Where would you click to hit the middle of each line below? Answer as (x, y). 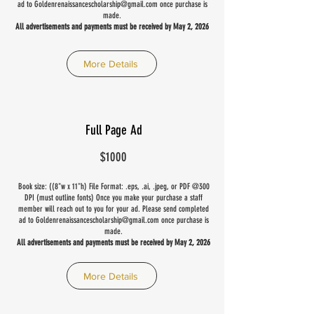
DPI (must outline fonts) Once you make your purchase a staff (114, 198)
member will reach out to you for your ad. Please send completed (114, 209)
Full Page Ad (114, 130)
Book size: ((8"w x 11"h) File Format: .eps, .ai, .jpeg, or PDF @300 (114, 186)
